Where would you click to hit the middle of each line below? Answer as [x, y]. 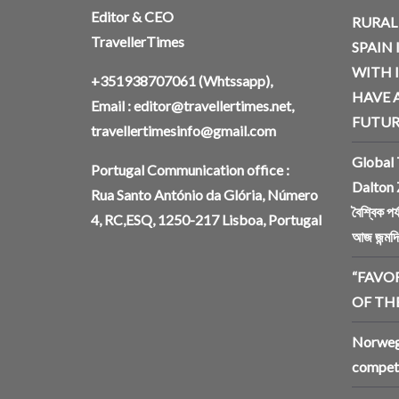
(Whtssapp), [234, 81]
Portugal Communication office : [190, 170]
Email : [112, 106]
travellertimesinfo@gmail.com [183, 131]
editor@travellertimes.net [212, 106]
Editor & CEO [132, 17]
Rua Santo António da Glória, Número [204, 195]
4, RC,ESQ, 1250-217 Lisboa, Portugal [206, 220]
